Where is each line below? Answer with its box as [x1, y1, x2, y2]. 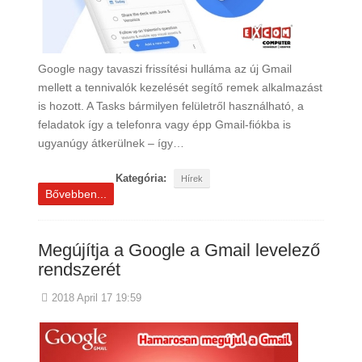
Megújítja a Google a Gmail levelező [37, 240, 320, 260]
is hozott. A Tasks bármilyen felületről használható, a [37, 99, 304, 112]
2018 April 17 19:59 [52, 293, 142, 304]
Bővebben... [44, 187, 107, 200]
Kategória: [115, 173, 166, 184]
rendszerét [37, 259, 120, 280]
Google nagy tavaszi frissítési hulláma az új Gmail [37, 62, 292, 75]
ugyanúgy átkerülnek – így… [37, 137, 184, 149]
